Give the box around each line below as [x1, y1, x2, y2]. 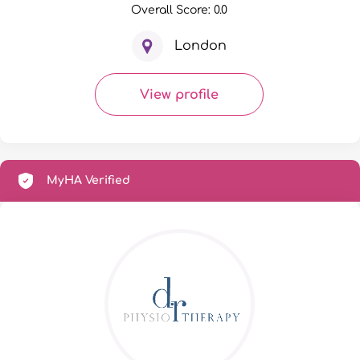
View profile [140, 87, 219, 102]
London [174, 39, 227, 54]
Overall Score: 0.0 [131, 3, 227, 16]
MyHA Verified [47, 174, 130, 187]
